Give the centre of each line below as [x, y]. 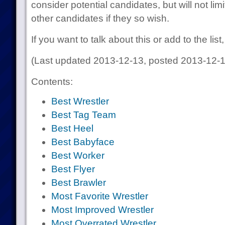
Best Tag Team [83, 115]
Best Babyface [83, 142]
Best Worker [78, 155]
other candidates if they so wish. [100, 18]
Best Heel [72, 128]
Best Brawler [78, 183]
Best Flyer [73, 169]
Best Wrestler [80, 101]
